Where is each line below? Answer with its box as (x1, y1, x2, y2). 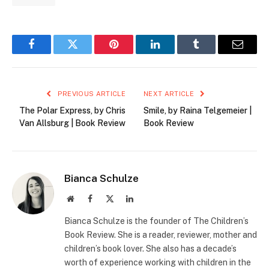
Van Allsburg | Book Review (19, 118, 125, 128)
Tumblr (195, 47, 228, 59)
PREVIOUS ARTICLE (55, 89, 125, 97)
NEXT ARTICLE (144, 89, 196, 97)
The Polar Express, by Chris (19, 105, 125, 115)
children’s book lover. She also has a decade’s (64, 243, 237, 253)
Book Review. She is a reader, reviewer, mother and (64, 229, 257, 240)
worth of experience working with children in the (64, 257, 251, 267)
